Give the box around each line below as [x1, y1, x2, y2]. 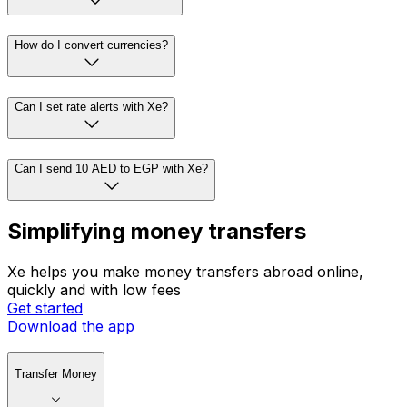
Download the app [7, 317, 134, 336]
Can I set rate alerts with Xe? [15, 99, 168, 114]
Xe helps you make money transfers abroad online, [7, 263, 363, 282]
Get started [7, 299, 83, 318]
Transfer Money [15, 367, 97, 382]
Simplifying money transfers [7, 218, 306, 245]
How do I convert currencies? [15, 38, 168, 53]
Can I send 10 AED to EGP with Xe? [15, 161, 208, 175]
